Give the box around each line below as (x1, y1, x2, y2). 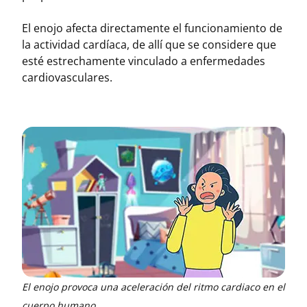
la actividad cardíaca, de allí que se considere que (22, 37, 276, 52)
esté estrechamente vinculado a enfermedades (22, 53, 265, 69)
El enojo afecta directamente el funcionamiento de (22, 21, 282, 36)
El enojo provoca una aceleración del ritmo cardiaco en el (22, 280, 285, 293)
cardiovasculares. (22, 70, 112, 85)
